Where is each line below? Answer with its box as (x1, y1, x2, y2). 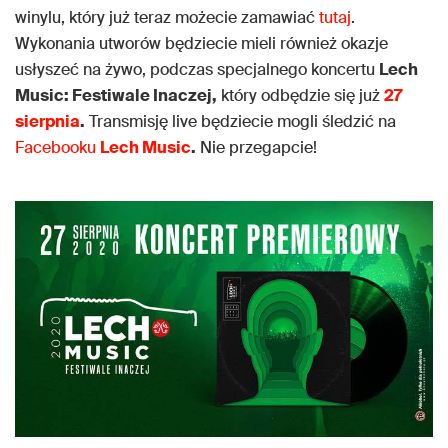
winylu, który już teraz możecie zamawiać (15, 7, 319, 29)
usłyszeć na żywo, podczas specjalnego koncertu (15, 59, 379, 81)
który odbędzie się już (217, 85, 384, 107)
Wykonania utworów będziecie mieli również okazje (15, 33, 388, 55)
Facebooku (15, 137, 100, 159)
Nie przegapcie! (196, 137, 317, 159)
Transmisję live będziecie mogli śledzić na (85, 111, 396, 133)
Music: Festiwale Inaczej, (15, 85, 217, 107)
